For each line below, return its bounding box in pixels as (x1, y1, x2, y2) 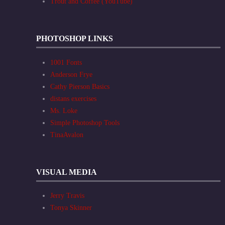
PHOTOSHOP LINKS (36, 34, 113, 43)
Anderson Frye (50, 70, 92, 78)
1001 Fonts (50, 58, 82, 66)
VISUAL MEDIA (36, 167, 97, 176)
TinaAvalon (50, 131, 83, 139)
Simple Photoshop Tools (50, 119, 120, 127)
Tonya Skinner (50, 203, 92, 211)
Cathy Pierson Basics (50, 82, 109, 90)
